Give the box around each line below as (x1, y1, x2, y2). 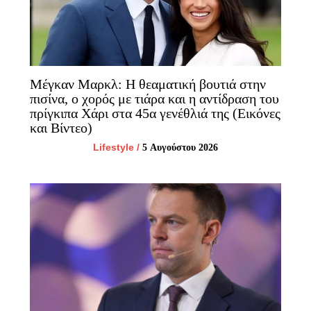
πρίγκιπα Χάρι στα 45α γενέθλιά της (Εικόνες (29, 106, 280, 121)
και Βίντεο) (29, 120, 92, 136)
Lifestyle (93, 142, 134, 153)
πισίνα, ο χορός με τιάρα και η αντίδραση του (29, 91, 279, 107)
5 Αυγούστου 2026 (142, 142, 218, 153)
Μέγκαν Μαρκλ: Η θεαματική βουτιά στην (29, 76, 266, 92)
